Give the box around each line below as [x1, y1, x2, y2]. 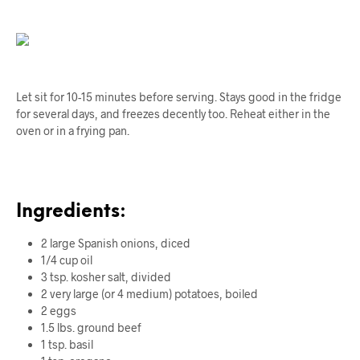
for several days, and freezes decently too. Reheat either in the [16, 107, 330, 121]
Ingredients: [16, 202, 126, 223]
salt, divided [104, 269, 171, 284]
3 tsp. [40, 269, 71, 284]
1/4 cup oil [40, 252, 92, 267]
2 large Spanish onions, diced [40, 235, 190, 250]
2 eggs [40, 303, 76, 317]
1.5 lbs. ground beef [40, 320, 141, 334]
